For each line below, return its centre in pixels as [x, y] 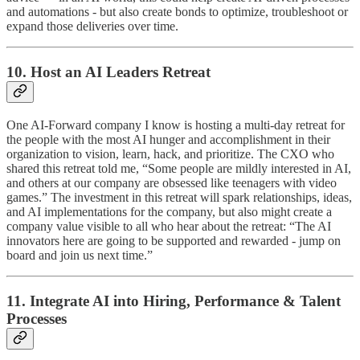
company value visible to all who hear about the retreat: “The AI [169, 226]
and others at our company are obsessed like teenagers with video [172, 182]
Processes [37, 318]
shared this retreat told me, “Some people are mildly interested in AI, [179, 168]
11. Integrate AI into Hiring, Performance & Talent [174, 301]
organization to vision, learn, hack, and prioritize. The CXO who [170, 153]
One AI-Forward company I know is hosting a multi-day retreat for [176, 125]
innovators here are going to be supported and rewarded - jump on [174, 240]
